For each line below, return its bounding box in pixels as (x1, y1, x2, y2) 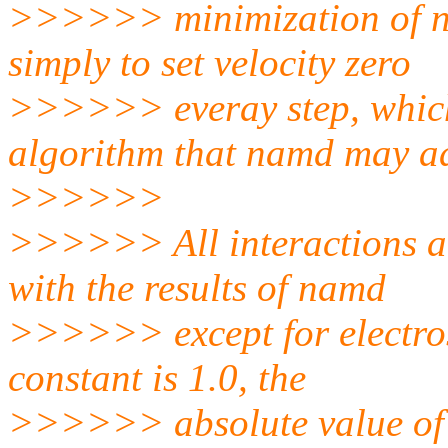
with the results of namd (8, 265, 386, 309)
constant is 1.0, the (8, 355, 306, 399)
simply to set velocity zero (8, 40, 411, 84)
